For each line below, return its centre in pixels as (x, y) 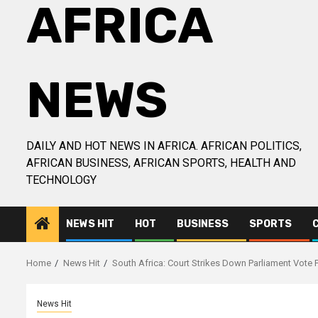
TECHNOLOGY (61, 180)
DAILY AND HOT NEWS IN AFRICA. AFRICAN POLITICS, (164, 146)
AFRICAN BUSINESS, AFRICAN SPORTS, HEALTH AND (161, 163)
